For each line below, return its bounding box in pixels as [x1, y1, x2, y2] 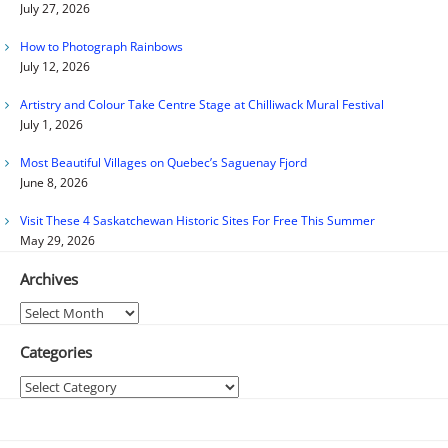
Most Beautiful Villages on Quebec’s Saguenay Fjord [19, 154, 307, 172]
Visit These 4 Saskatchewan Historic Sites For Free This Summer [19, 212, 375, 230]
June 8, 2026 [19, 174, 88, 192]
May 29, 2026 [19, 232, 95, 250]
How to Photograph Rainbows [19, 38, 183, 56]
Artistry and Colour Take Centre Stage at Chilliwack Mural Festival [19, 96, 384, 114]
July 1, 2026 [19, 116, 83, 134]
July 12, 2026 [19, 58, 90, 76]
